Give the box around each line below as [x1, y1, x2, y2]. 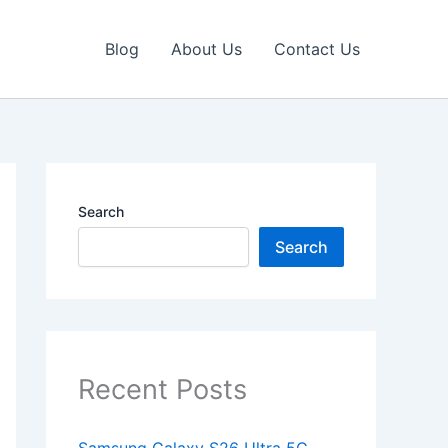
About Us [171, 39, 242, 59]
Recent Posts [78, 373, 247, 406]
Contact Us [274, 39, 360, 59]
